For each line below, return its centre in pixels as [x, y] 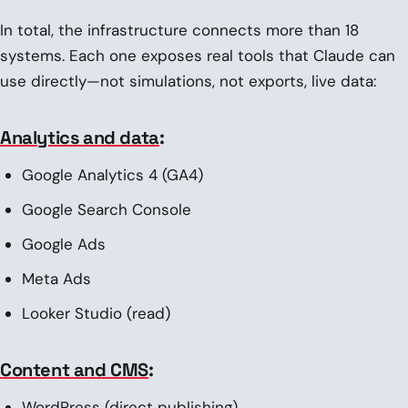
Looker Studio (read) [96, 313]
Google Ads [64, 244]
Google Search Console [107, 209]
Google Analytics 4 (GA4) [112, 174]
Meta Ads [56, 278]
